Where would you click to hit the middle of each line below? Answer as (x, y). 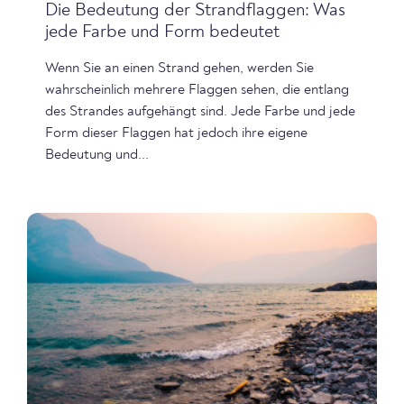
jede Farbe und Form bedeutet (162, 32)
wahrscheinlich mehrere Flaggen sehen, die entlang (197, 90)
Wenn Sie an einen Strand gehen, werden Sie (179, 68)
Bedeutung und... (97, 155)
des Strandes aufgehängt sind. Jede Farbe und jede (200, 111)
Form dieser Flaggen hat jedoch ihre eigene (176, 133)
